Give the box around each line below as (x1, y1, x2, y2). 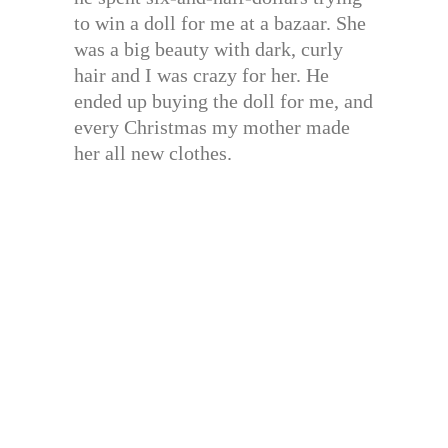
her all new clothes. (74, 142, 232, 165)
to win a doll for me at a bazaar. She (74, 12, 366, 35)
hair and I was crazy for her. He (74, 64, 329, 87)
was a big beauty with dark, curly (74, 38, 343, 61)
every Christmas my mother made (74, 116, 350, 139)
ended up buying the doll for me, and (74, 90, 373, 113)
